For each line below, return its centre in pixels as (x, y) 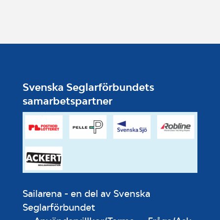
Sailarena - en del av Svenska (86, 194)
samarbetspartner (68, 101)
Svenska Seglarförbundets (88, 87)
